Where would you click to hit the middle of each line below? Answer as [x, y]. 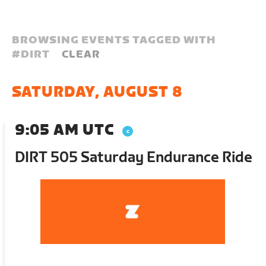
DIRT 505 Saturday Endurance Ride [134, 158]
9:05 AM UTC [65, 130]
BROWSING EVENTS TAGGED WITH [114, 40]
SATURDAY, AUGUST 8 [98, 92]
